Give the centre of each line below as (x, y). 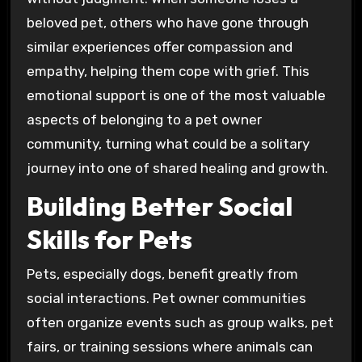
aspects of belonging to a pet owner (144, 119)
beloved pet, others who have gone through (167, 22)
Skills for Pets (109, 240)
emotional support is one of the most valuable (176, 95)
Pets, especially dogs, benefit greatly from (162, 274)
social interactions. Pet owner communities (166, 298)
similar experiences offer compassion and (159, 46)
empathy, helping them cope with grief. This (168, 71)
